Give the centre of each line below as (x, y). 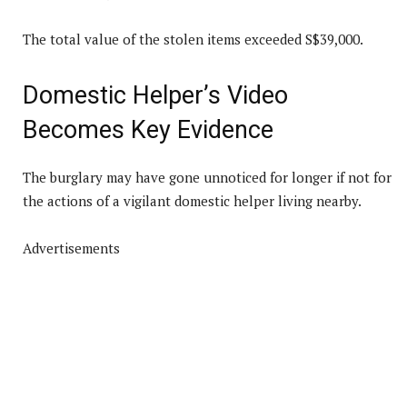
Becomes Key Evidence (148, 129)
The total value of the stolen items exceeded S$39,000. (193, 39)
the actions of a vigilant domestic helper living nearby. (192, 200)
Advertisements (71, 248)
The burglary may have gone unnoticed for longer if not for (207, 177)
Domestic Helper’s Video (155, 95)
